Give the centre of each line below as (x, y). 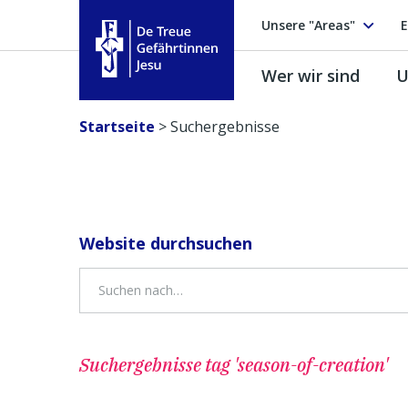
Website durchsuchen (166, 243)
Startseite (117, 127)
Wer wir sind (311, 75)
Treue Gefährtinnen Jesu (179, 87)
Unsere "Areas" (308, 25)
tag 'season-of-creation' (296, 365)
